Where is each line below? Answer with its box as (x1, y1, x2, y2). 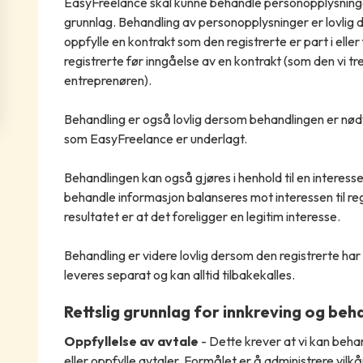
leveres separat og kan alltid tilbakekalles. (63, 267, 295, 284)
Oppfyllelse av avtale (63, 333, 199, 350)
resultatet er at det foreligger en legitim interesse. (63, 208, 340, 225)
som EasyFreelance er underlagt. (63, 130, 247, 147)
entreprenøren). (63, 72, 152, 89)
